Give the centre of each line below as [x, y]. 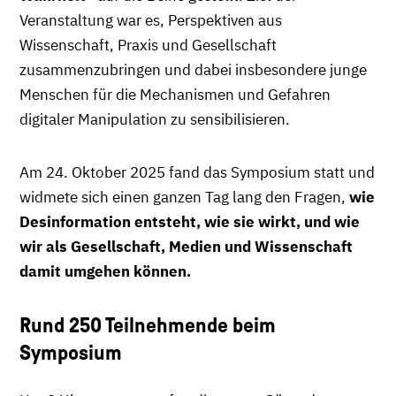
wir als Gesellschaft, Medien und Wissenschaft [186, 247]
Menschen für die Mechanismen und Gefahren [175, 95]
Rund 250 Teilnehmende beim [148, 325]
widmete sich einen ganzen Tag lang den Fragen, [184, 197]
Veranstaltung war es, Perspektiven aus [151, 20]
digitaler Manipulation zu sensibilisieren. [155, 119]
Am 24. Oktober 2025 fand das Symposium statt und [197, 172]
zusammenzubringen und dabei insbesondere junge [193, 70]
